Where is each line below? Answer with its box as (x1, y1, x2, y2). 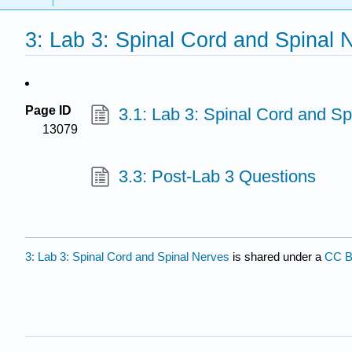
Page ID (25, 104, 71, 117)
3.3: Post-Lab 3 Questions (118, 167, 316, 187)
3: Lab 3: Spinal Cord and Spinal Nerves (25, 249, 229, 263)
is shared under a (229, 249, 324, 263)
